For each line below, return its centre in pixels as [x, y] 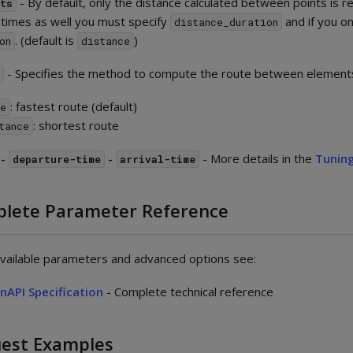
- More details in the [258, 159]
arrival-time [158, 160]
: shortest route [76, 126]
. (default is [46, 41]
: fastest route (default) [73, 107]
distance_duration [227, 22]
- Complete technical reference [188, 291]
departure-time [57, 160]
